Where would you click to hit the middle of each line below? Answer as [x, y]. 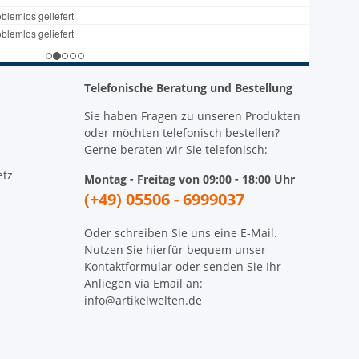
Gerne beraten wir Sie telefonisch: [175, 150]
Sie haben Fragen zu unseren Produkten [192, 116]
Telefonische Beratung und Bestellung [188, 88]
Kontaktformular [128, 267]
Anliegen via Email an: [143, 284]
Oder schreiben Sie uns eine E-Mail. [180, 233]
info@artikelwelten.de [143, 301]
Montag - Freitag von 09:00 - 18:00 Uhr [189, 179]
